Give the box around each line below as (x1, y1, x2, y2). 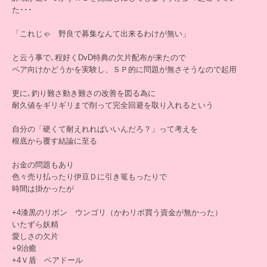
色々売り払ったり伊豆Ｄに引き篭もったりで (12, 172, 167, 181)
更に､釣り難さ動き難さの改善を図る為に (12, 89, 156, 98)
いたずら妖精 (12, 220, 58, 229)
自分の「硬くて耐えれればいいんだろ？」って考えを (12, 125, 198, 133)
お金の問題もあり (12, 160, 74, 169)
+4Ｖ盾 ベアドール (12, 256, 83, 265)
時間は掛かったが (12, 184, 74, 193)
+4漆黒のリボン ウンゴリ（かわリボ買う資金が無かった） (12, 208, 222, 217)
